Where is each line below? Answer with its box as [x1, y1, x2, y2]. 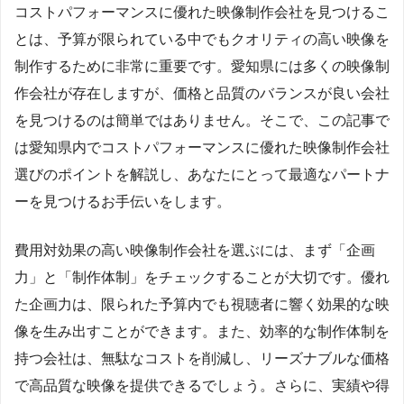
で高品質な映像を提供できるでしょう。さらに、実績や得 [14, 377, 390, 393]
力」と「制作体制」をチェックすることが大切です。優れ [14, 269, 390, 285]
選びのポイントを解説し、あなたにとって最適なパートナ [14, 166, 390, 182]
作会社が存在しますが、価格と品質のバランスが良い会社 [14, 85, 390, 101]
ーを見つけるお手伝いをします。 [14, 193, 231, 209]
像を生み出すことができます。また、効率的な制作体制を [14, 323, 390, 339]
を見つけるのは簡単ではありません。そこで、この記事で [14, 112, 390, 128]
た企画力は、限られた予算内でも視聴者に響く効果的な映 [14, 296, 390, 312]
